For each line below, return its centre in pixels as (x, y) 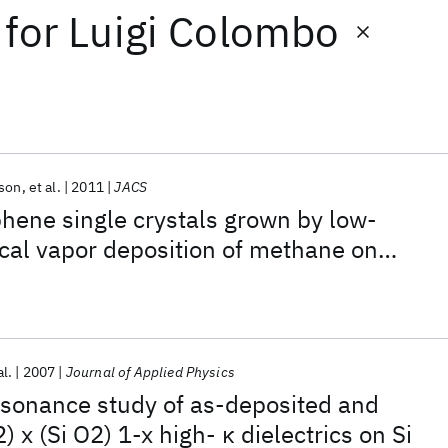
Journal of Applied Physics (150, 372)
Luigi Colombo (204, 31)
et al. (44, 187)
